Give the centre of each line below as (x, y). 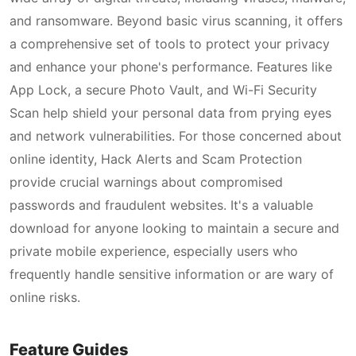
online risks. (45, 297)
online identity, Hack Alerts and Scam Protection (156, 159)
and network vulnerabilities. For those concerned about (176, 136)
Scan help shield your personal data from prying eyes (170, 113)
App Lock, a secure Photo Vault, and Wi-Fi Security (163, 90)
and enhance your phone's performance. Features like (171, 67)
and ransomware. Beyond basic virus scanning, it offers (176, 21)
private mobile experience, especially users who (154, 251)
